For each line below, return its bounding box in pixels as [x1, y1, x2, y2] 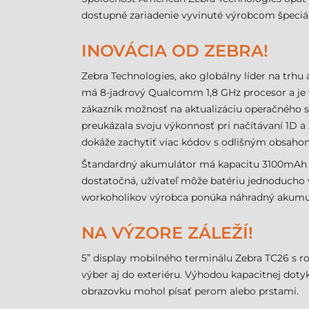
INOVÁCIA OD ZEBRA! [81, 41, 268, 61]
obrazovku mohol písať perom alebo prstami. [81, 285, 299, 297]
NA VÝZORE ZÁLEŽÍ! [81, 223, 253, 243]
